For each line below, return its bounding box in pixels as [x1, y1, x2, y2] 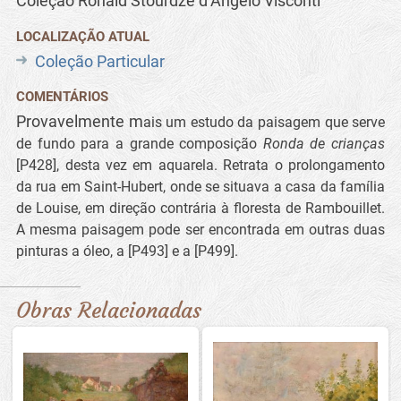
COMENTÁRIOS [16, 88, 109, 105]
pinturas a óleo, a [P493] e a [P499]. [16, 242, 239, 260]
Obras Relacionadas [15, 295, 201, 324]
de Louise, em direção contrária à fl [16, 199, 243, 217]
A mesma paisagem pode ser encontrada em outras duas [16, 220, 386, 238]
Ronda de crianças [262, 134, 386, 152]
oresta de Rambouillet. [242, 199, 386, 217]
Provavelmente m [16, 111, 143, 131]
